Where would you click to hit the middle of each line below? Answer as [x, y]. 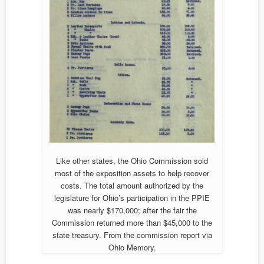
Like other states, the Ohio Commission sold [132, 161]
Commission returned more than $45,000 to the [132, 223]
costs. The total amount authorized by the [132, 186]
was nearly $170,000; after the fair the [132, 210]
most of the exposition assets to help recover [132, 173]
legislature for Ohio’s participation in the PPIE [132, 198]
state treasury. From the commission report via [132, 235]
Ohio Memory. [132, 247]
